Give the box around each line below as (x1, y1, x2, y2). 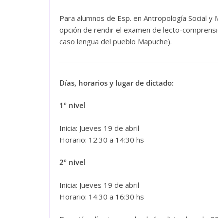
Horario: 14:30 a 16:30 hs (59, 191, 144, 201)
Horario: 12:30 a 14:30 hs (59, 134, 144, 145)
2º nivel (59, 157, 86, 167)
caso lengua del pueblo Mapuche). (59, 36, 172, 46)
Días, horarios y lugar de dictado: (59, 77, 174, 88)
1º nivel (59, 100, 86, 110)
